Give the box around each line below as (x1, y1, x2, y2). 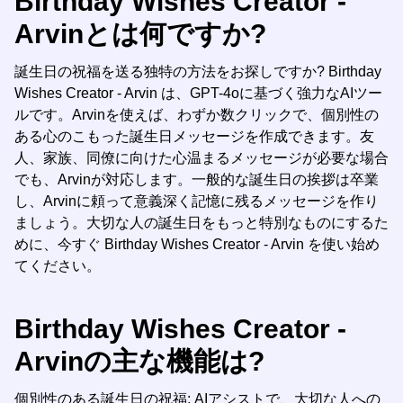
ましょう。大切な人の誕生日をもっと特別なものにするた (14, 215, 389, 230)
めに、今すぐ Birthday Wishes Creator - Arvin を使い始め (14, 237, 380, 252)
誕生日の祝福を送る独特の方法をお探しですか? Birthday (14, 64, 381, 79)
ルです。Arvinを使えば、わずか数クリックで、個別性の (14, 107, 379, 122)
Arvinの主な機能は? (14, 346, 264, 376)
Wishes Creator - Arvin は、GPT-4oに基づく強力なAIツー (14, 85, 382, 101)
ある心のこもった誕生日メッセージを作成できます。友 (14, 129, 374, 144)
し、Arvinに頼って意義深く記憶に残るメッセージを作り (14, 193, 379, 209)
